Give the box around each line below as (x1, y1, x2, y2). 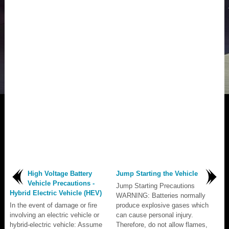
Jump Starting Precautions (116, 181, 195, 190)
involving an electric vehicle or (10, 211, 99, 219)
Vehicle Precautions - (28, 179, 95, 187)
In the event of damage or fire (10, 201, 97, 209)
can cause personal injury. (116, 211, 193, 219)
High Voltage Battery (28, 169, 92, 177)
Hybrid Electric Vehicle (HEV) (10, 189, 102, 197)
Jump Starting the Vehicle (116, 169, 198, 177)
